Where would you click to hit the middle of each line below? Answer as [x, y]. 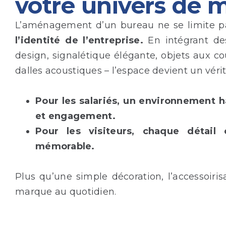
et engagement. [75, 116]
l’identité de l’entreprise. [79, 40]
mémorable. [65, 146]
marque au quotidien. [66, 191]
